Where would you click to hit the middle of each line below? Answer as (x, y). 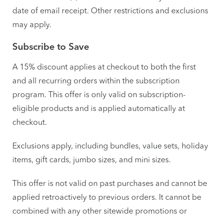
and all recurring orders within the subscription (96, 80)
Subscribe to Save (51, 48)
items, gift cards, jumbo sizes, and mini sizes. (92, 159)
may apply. (32, 24)
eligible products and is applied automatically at (99, 108)
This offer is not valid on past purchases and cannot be (110, 183)
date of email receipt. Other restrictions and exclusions (110, 10)
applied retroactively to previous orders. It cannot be (107, 197)
